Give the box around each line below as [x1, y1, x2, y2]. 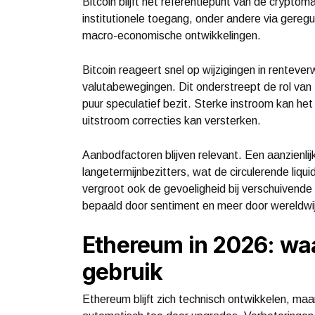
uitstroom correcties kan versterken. [82, 114, 261, 127]
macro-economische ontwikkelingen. [82, 29, 261, 41]
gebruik [82, 257, 163, 285]
